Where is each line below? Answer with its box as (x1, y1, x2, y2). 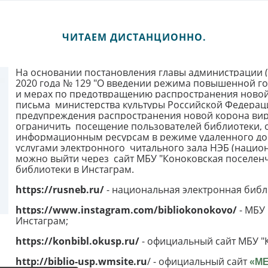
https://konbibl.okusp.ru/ (15, 234, 139, 248)
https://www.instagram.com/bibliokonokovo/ (15, 203, 237, 217)
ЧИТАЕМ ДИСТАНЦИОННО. (62, 31, 206, 44)
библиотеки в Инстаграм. (15, 163, 134, 176)
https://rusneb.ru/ (15, 183, 104, 196)
